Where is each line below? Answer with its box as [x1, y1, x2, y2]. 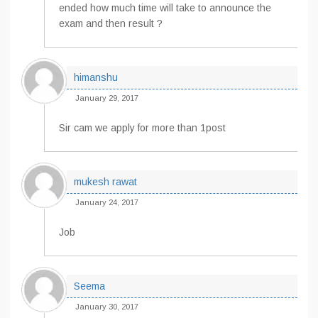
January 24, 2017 [75, 198, 138, 207]
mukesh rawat [74, 176, 137, 187]
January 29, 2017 [75, 94, 138, 102]
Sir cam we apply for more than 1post [59, 122, 226, 133]
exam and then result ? [59, 18, 163, 29]
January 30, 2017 [75, 302, 138, 311]
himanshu [74, 72, 118, 83]
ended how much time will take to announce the [59, 2, 271, 13]
